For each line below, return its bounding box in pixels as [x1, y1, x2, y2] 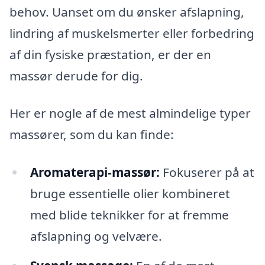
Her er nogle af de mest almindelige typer [9, 105, 251, 122]
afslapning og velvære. [30, 228, 162, 245]
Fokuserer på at [159, 164, 254, 181]
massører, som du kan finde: [9, 126, 174, 143]
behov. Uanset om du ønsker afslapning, [9, 3, 244, 20]
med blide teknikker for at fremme [30, 206, 229, 224]
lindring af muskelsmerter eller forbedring [9, 24, 254, 41]
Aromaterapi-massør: [30, 164, 160, 181]
